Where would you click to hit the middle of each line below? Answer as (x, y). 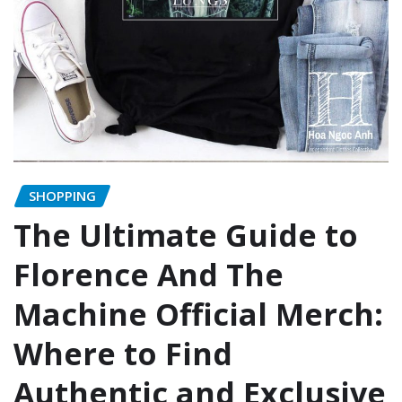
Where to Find (123, 354)
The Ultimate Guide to (186, 236)
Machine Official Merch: (198, 315)
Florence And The (149, 275)
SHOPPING (62, 195)
